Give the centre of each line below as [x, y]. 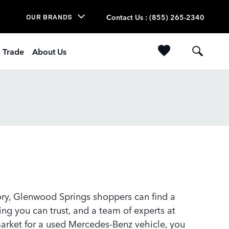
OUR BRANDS [49, 17]
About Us [49, 51]
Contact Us [126, 17]
